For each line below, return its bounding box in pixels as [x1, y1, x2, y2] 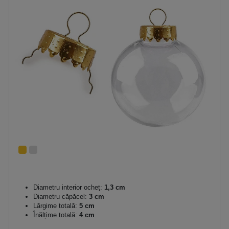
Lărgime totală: [33, 202, 77, 210]
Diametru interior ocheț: [33, 184, 102, 191]
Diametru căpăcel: [33, 193, 87, 200]
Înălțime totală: [33, 211, 77, 219]
